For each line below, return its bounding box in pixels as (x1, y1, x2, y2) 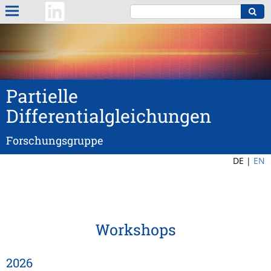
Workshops (95, 220, 176, 240)
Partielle (6, 84, 78, 108)
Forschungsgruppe (6, 133, 103, 148)
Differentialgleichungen (6, 104, 211, 128)
